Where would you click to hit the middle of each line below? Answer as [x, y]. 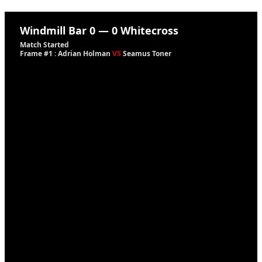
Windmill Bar [53, 30]
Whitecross [149, 30]
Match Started [44, 45]
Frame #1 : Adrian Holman [66, 54]
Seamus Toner [146, 54]
